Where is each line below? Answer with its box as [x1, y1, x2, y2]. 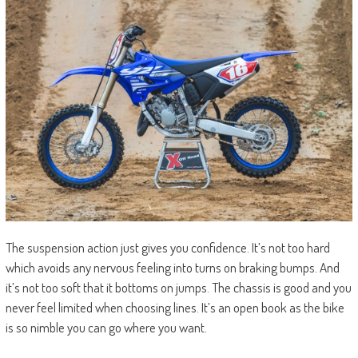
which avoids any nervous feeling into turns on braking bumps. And [5, 259, 340, 276]
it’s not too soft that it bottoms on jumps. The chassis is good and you [5, 279, 352, 296]
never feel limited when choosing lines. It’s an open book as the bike [5, 299, 344, 316]
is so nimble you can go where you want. [5, 319, 207, 336]
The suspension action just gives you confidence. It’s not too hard [5, 239, 330, 257]
